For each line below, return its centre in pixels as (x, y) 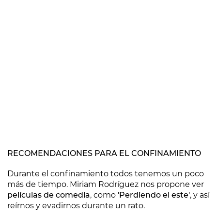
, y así (200, 195)
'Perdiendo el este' (153, 195)
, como (103, 195)
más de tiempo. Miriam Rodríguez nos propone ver (106, 184)
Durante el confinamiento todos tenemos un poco (106, 174)
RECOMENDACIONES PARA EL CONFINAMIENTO (104, 153)
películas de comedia (49, 195)
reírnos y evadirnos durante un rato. (76, 206)
